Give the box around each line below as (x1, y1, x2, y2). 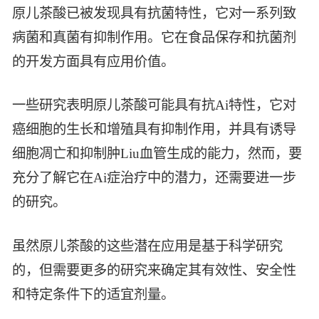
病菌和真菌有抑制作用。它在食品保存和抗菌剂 (12, 29, 297, 45)
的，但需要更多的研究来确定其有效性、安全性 (12, 262, 297, 278)
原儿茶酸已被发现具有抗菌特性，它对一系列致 (12, 5, 297, 21)
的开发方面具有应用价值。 (12, 53, 175, 69)
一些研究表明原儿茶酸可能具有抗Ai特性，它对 (12, 98, 297, 113)
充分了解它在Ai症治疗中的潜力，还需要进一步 (12, 170, 297, 186)
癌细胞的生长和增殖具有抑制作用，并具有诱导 (12, 122, 297, 137)
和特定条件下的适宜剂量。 (12, 286, 175, 302)
